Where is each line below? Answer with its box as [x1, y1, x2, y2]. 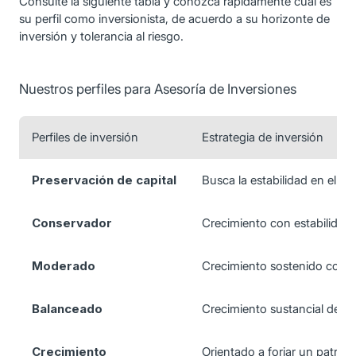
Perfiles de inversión [32, 130, 138, 145]
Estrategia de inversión [202, 130, 323, 145]
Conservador [32, 215, 112, 230]
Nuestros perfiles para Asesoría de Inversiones [19, 81, 296, 97]
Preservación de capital [32, 172, 176, 188]
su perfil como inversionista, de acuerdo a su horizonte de [19, 11, 330, 26]
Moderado [32, 258, 95, 273]
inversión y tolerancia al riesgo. [19, 29, 184, 44]
